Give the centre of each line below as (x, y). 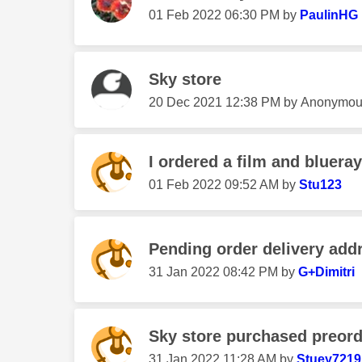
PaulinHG (329, 15)
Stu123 (320, 185)
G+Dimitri (326, 272)
